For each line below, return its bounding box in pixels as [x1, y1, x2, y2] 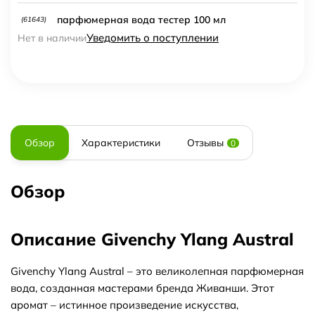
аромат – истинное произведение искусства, [11, 298, 238, 311]
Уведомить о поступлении [86, 31, 219, 44]
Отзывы [187, 136, 224, 149]
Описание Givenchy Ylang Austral [11, 229, 294, 250]
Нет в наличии [18, 32, 86, 44]
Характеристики [82, 136, 160, 149]
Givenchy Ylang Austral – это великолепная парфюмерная [11, 264, 304, 278]
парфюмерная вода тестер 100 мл [57, 13, 226, 26]
